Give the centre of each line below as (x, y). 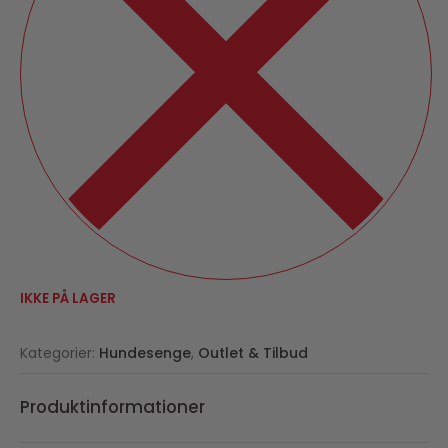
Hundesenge (145, 352)
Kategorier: (57, 352)
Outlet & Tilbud (253, 352)
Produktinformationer (112, 407)
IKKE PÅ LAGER (68, 298)
